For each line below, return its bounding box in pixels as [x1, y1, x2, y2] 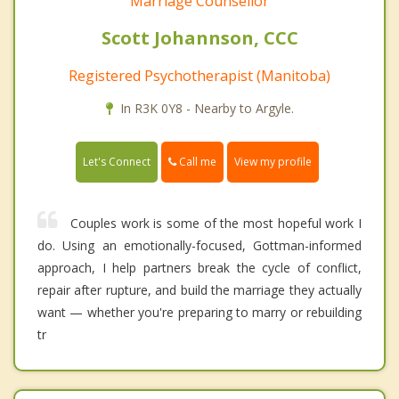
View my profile [234, 153, 312, 169]
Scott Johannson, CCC [101, 25, 298, 50]
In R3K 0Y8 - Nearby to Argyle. [119, 99, 294, 117]
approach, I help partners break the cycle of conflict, [37, 258, 362, 276]
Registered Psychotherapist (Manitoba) [69, 65, 330, 85]
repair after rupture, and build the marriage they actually [37, 281, 362, 298]
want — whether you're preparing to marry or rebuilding [37, 303, 362, 321]
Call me [176, 153, 216, 169]
